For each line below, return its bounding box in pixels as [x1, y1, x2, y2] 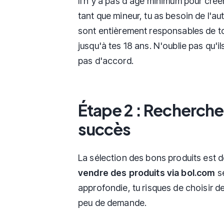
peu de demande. [78, 197, 147, 208]
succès [78, 118, 131, 139]
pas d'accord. [78, 55, 133, 66]
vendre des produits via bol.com [78, 167, 215, 178]
